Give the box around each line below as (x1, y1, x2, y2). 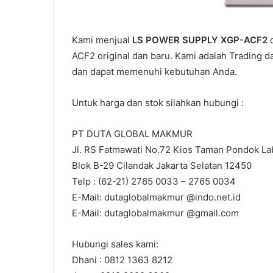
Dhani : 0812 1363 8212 (72, 254, 172, 266)
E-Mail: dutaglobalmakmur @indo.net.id (72, 191, 241, 204)
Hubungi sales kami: (72, 238, 158, 250)
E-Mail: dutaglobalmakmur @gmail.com (72, 207, 239, 219)
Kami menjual (72, 34, 132, 46)
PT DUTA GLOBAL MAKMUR (72, 128, 193, 140)
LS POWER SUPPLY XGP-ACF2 (132, 34, 268, 46)
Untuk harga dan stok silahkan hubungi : (72, 97, 244, 109)
